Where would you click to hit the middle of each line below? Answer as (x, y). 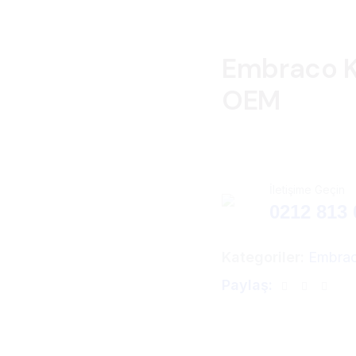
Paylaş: (247, 285)
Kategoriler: (263, 257)
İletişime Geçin (307, 190)
